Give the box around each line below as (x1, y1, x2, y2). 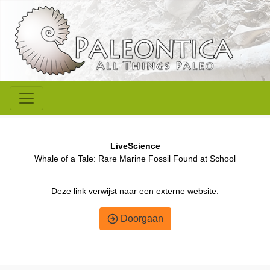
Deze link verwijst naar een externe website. (51, 186, 219, 196)
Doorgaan (118, 213, 163, 224)
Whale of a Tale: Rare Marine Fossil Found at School (34, 154, 236, 164)
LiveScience (110, 141, 160, 151)
